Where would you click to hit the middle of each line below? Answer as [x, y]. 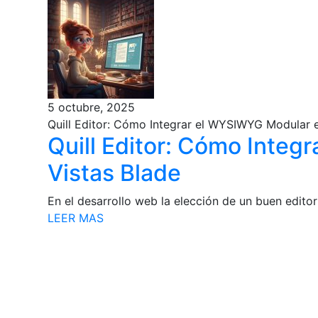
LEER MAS [76, 218]
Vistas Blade [115, 172]
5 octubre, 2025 [92, 107]
